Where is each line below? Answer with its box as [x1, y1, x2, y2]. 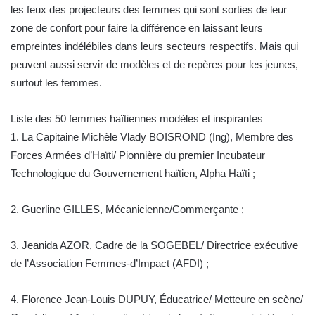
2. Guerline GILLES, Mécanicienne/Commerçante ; [11, 203, 244, 216]
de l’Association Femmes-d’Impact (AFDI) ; [11, 257, 209, 270]
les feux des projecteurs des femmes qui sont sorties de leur [11, 4, 287, 16]
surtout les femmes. [11, 77, 102, 89]
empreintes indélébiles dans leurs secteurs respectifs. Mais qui [11, 40, 298, 53]
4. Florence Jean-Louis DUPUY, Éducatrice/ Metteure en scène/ [11, 293, 303, 306]
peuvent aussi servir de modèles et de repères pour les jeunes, [11, 58, 298, 71]
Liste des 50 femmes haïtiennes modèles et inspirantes [11, 112, 263, 125]
